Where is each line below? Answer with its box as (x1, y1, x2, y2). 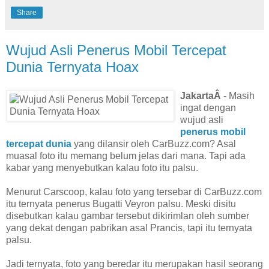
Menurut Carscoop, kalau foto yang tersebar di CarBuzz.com (6, 186, 262, 197)
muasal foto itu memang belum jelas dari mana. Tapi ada (6, 150, 246, 161)
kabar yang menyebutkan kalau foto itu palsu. (6, 162, 198, 173)
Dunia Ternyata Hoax (6, 58, 139, 75)
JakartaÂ (180, 90, 223, 101)
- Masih (223, 90, 255, 101)
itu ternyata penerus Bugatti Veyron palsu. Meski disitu (6, 198, 236, 209)
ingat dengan (180, 102, 236, 113)
